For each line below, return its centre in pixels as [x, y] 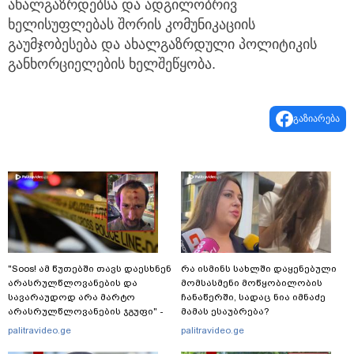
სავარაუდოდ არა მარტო [72, 298]
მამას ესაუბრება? [225, 312]
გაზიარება [316, 119]
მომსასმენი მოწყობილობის [252, 283]
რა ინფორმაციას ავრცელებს [83, 326]
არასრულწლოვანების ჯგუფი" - [86, 312]
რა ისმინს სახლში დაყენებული [259, 269]
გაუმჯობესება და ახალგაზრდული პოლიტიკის [162, 45]
